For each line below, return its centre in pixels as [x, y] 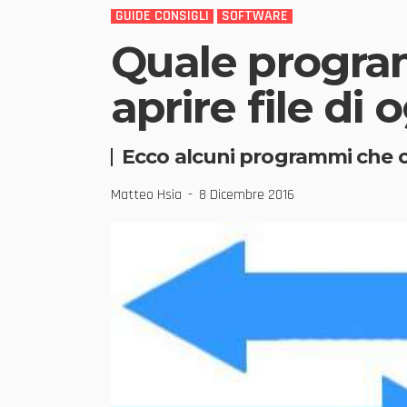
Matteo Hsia [146, 195]
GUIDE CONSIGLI [162, 16]
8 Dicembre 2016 [247, 195]
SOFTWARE [255, 16]
